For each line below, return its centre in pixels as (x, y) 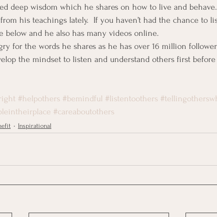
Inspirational (35, 125)
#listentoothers (132, 99)
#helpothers (39, 99)
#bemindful (83, 99)
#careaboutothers (84, 112)
